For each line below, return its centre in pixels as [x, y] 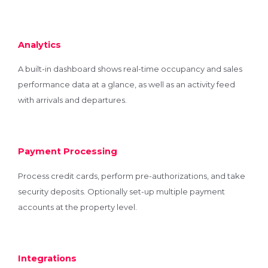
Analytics [39, 45]
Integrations [47, 258]
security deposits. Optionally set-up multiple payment [121, 191]
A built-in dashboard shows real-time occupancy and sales [130, 69]
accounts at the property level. [77, 207]
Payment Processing [68, 152]
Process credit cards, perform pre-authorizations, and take [132, 176]
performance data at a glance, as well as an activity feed [127, 85]
